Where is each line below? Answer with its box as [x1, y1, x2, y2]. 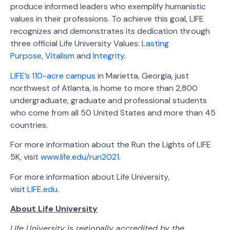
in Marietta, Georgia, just [95, 70, 189, 81]
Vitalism [45, 50, 74, 62]
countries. [10, 119, 48, 130]
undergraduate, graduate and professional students [10, 94, 207, 106]
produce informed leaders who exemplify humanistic [10, 1, 206, 12]
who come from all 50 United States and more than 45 [10, 107, 216, 118]
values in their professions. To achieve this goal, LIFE [10, 13, 204, 25]
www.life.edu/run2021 [41, 151, 119, 163]
